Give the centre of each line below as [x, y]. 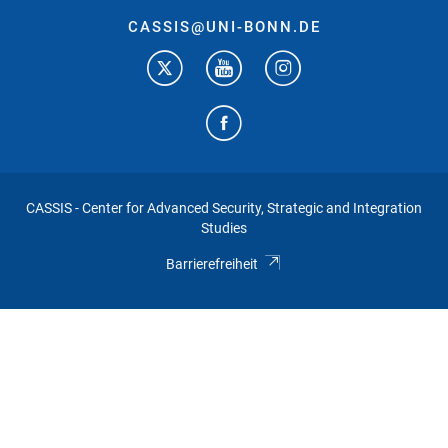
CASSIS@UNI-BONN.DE [224, 26]
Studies [224, 227]
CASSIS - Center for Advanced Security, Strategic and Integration [224, 207]
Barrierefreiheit [212, 263]
